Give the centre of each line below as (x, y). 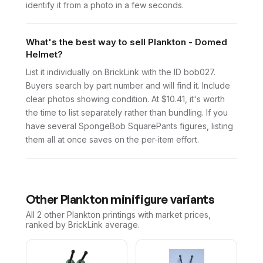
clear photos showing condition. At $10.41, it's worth (125, 99)
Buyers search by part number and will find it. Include (128, 85)
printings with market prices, (156, 214)
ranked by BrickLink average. (83, 224)
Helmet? (44, 54)
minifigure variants (161, 199)
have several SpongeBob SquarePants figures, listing (129, 126)
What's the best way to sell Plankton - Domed (127, 42)
